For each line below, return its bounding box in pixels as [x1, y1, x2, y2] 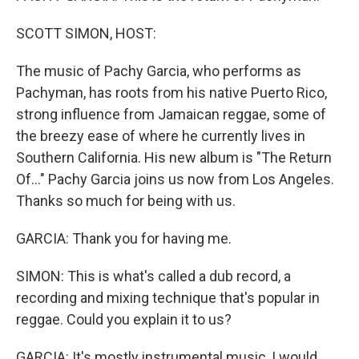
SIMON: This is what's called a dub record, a [16, 268, 291, 284]
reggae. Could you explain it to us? [16, 311, 232, 328]
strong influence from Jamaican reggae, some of [16, 106, 326, 123]
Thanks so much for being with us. [16, 192, 236, 209]
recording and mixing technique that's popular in [16, 289, 320, 306]
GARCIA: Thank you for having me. [16, 230, 232, 247]
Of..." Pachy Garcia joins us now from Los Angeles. [16, 171, 334, 188]
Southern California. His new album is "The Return [16, 149, 332, 166]
